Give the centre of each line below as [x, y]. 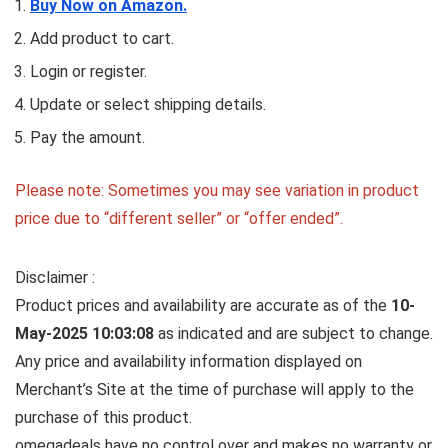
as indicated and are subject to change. [295, 334]
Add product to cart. [102, 39]
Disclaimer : [55, 278]
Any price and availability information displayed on [188, 362]
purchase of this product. [103, 418]
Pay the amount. [87, 138]
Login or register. [88, 72]
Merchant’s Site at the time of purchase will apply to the [214, 390]
